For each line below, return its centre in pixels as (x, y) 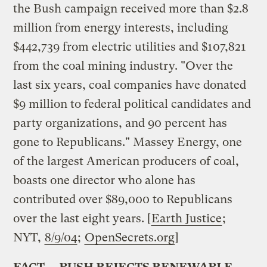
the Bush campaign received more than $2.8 (131, 8)
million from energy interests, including (121, 27)
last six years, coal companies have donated (130, 85)
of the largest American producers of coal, (126, 161)
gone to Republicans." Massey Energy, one (128, 142)
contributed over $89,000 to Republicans (123, 199)
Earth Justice (187, 218)
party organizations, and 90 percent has (120, 123)
